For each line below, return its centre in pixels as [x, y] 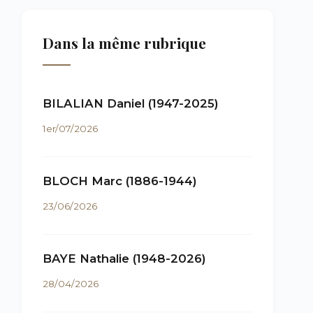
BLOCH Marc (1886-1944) [120, 181]
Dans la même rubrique [124, 43]
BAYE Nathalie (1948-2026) [124, 259]
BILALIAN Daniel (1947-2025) [131, 103]
